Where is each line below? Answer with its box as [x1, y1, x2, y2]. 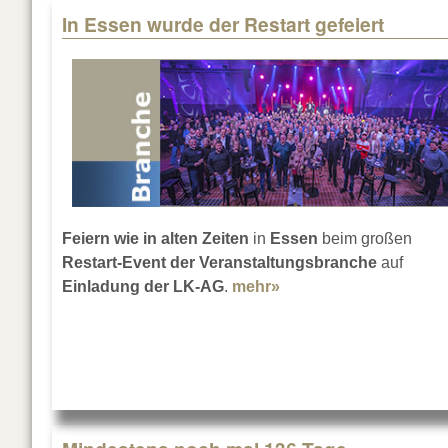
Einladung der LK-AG [62, 278, 224, 296]
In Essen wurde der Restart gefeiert [62, 10, 384, 39]
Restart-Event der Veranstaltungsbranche [62, 254, 377, 272]
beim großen [318, 230, 412, 248]
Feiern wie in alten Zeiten [62, 230, 249, 248]
